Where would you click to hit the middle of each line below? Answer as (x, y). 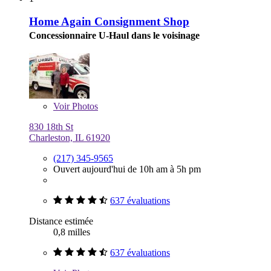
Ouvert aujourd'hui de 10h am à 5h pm (127, 169)
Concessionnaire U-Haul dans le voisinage (114, 36)
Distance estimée (61, 221)
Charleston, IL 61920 (70, 138)
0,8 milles (72, 232)
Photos (84, 106)
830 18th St (51, 127)
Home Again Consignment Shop (109, 22)
